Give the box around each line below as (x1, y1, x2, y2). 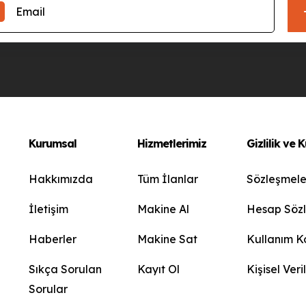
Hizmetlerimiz (137, 137, 207, 150)
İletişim (28, 202, 68, 216)
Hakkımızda (28, 172, 93, 186)
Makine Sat (137, 232, 198, 246)
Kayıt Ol (137, 262, 180, 276)
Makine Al (137, 202, 190, 216)
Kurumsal (28, 137, 76, 150)
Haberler (28, 232, 76, 246)
